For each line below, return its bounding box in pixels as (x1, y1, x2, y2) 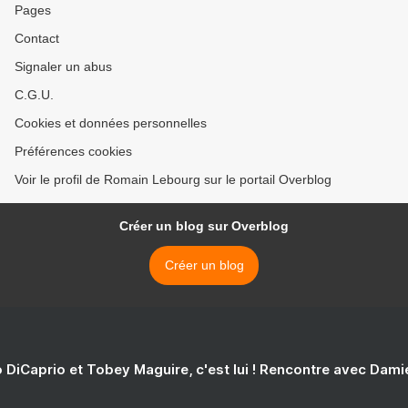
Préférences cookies (15, 143, 132, 158)
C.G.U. (15, 87, 54, 102)
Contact (15, 30, 59, 46)
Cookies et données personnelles (15, 115, 207, 130)
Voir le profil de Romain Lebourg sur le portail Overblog (15, 171, 331, 187)
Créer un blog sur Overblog (119, 218, 289, 233)
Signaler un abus (15, 58, 112, 74)
